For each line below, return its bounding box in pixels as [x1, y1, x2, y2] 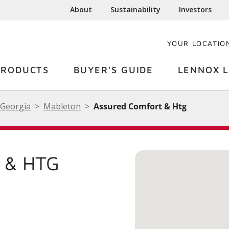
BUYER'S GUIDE [73, 64, 153, 75]
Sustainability [110, 5, 161, 14]
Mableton [43, 101, 81, 112]
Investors [179, 5, 212, 14]
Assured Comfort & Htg [94, 101, 187, 112]
